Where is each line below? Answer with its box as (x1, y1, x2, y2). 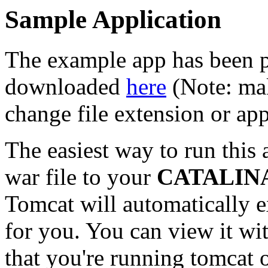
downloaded (5, 73, 126, 99)
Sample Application (5, 5, 221, 33)
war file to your (5, 163, 157, 190)
